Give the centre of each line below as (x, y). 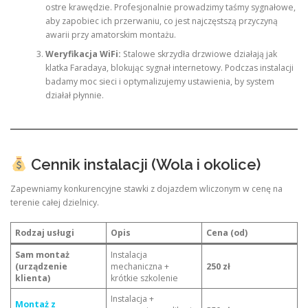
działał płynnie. (74, 96)
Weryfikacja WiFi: (83, 54)
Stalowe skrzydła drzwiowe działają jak (199, 54)
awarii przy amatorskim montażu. (110, 35)
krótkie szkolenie (145, 278)
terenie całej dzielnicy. (55, 202)
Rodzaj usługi (45, 233)
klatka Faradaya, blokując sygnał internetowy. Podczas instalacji (169, 68)
